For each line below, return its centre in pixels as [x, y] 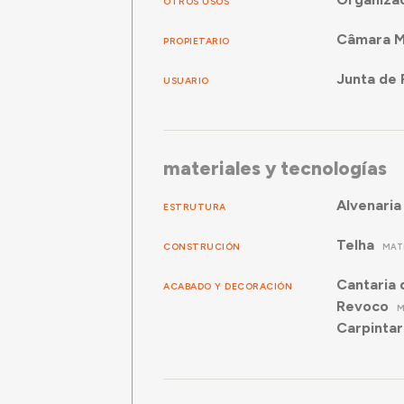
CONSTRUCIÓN [202, 247]
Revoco [362, 306]
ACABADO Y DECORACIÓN [228, 286]
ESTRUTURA [195, 207]
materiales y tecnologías [275, 169]
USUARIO [186, 81]
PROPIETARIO [197, 41]
